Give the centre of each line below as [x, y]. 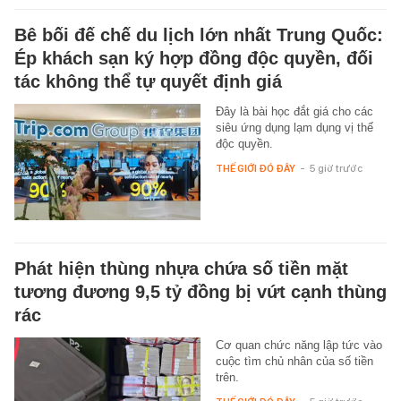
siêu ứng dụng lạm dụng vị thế [294, 127]
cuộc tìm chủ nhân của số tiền [294, 361]
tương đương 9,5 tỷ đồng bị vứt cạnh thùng [200, 291]
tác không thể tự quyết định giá [148, 81]
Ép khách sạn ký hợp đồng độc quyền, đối [194, 58]
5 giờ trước [336, 168]
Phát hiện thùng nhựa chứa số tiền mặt [181, 268]
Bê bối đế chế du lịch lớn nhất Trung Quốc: [199, 34]
